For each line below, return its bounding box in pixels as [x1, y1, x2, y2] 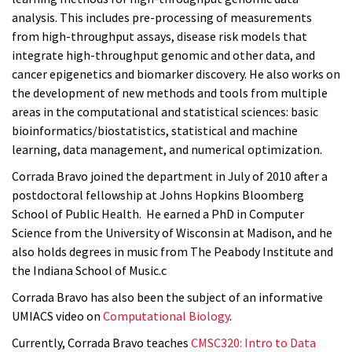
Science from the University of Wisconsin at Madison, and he [12, 224, 332, 240]
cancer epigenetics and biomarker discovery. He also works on [12, 65, 340, 82]
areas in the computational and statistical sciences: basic [12, 103, 318, 119]
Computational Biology [101, 307, 229, 324]
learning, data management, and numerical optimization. [12, 141, 322, 157]
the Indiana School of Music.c [12, 262, 167, 278]
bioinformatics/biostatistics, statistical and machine [12, 122, 298, 138]
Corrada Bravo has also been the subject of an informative [12, 288, 323, 305]
